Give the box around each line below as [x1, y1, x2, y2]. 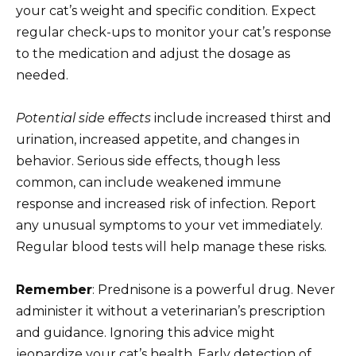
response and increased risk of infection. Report [16, 195, 316, 211]
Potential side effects [16, 110, 151, 126]
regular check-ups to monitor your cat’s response [16, 24, 331, 40]
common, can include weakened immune [16, 174, 281, 190]
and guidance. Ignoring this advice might [16, 325, 275, 341]
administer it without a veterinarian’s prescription [16, 304, 325, 319]
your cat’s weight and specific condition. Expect [16, 2, 316, 18]
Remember [16, 282, 92, 298]
